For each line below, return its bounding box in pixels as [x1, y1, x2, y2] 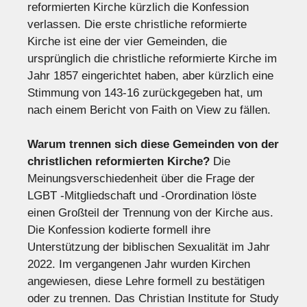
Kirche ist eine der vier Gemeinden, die [27, 34, 227, 48]
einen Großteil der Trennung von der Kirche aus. [27, 206, 273, 220]
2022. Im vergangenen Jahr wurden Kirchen [27, 258, 250, 271]
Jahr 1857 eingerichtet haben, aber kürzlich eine [27, 69, 273, 82]
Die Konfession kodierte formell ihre [27, 223, 210, 237]
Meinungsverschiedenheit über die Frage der [27, 172, 255, 186]
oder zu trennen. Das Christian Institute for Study [27, 292, 279, 306]
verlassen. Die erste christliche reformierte [27, 17, 247, 31]
